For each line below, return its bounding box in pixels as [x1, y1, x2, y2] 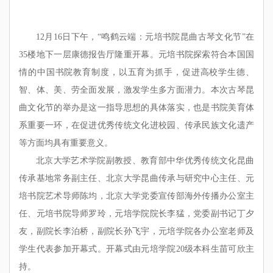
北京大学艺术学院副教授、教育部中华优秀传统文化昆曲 [36, 155, 254, 165]
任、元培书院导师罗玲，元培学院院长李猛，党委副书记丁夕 [19, 208, 254, 218]
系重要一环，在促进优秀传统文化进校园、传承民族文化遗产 [19, 120, 254, 130]
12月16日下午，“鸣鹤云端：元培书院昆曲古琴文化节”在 [36, 32, 254, 41]
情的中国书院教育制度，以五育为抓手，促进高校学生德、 [19, 67, 254, 77]
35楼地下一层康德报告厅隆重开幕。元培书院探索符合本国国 [19, 49, 254, 59]
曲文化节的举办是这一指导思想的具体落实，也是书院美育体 [19, 102, 254, 112]
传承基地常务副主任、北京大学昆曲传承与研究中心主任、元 [19, 173, 254, 183]
